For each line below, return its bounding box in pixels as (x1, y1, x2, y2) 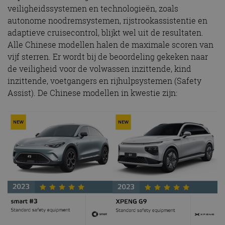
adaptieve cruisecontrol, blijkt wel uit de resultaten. (8, 27, 203, 38)
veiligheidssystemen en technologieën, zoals (8, 3, 178, 14)
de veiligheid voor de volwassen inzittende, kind (8, 63, 191, 74)
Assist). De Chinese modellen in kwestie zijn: (8, 87, 177, 98)
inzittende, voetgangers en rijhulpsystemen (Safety (8, 75, 201, 86)
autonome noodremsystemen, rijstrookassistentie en (8, 15, 207, 26)
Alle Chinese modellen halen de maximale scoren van (8, 39, 213, 50)
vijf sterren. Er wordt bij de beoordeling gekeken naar (8, 51, 208, 62)
